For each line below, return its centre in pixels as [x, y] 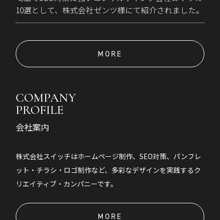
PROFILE [40, 110]
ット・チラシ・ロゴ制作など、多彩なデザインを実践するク [109, 170]
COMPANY [46, 98]
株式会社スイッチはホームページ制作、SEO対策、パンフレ [109, 156]
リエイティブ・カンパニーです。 [67, 183]
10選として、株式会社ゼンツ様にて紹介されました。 [110, 10]
